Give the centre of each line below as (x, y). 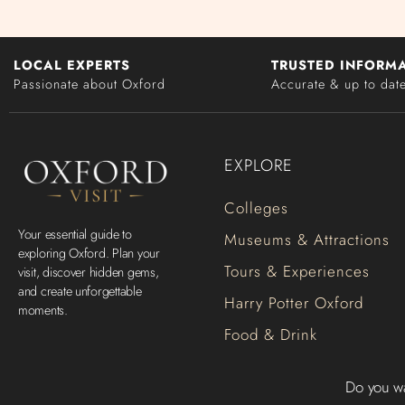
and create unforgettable (80, 292)
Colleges (256, 208)
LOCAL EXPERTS (72, 65)
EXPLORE (259, 166)
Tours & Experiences (297, 272)
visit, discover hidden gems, (89, 273)
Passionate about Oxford (89, 84)
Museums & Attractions (307, 240)
